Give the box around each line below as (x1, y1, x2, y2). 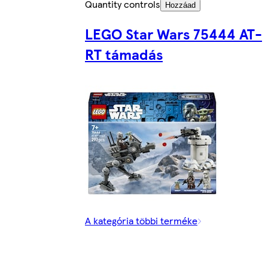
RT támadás (85, 43, 163, 64)
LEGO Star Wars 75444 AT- (85, 23, 262, 44)
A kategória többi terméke (85, 213, 197, 227)
